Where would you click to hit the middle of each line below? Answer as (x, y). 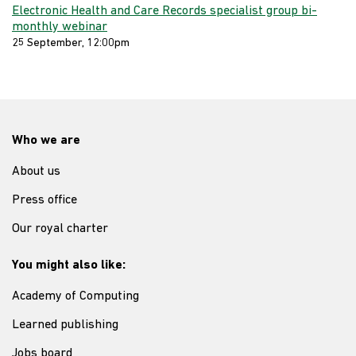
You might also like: (69, 266)
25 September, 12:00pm (71, 44)
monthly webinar (60, 27)
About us (36, 172)
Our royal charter (60, 229)
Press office (44, 201)
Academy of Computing (75, 297)
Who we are (46, 141)
